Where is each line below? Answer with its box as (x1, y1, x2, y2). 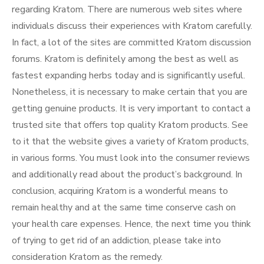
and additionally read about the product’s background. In (12, 168, 242, 181)
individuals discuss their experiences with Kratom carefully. (12, 19, 252, 32)
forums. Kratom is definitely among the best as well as (12, 52, 239, 65)
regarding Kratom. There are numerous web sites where (12, 3, 242, 16)
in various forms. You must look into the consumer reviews (12, 151, 250, 164)
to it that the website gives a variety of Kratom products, (12, 135, 249, 148)
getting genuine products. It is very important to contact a (12, 102, 250, 115)
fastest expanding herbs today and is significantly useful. (12, 69, 245, 82)
